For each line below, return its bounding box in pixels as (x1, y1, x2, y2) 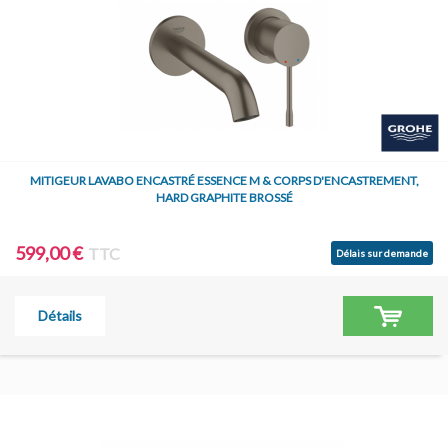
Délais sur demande (336, 247, 428, 259)
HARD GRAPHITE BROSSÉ (155, 190, 293, 205)
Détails (38, 307, 82, 324)
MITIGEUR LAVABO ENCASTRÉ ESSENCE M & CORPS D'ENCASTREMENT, (29, 173, 419, 188)
